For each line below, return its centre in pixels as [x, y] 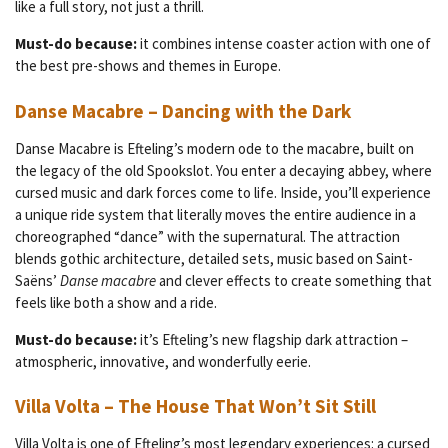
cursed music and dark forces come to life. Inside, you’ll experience [223, 192]
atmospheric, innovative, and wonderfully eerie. [163, 361]
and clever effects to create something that [294, 280]
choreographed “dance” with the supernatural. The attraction [207, 236]
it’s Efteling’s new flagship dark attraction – [272, 339]
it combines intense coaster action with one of [284, 44]
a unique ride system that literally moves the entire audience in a [215, 214]
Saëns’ [37, 280]
